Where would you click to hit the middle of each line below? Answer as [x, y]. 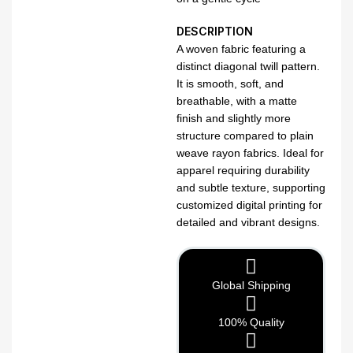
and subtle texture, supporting [251, 188]
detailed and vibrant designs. [248, 222]
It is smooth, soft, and [230, 84]
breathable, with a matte [237, 101]
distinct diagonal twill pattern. [248, 66]
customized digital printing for [249, 205]
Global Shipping [251, 285]
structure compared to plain [245, 136]
